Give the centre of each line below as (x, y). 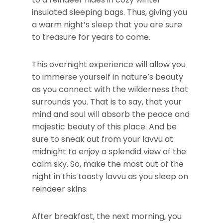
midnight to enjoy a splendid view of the (109, 151)
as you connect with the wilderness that (110, 89)
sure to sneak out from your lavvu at (103, 139)
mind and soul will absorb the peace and (111, 114)
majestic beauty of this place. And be (104, 126)
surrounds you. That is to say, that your (107, 102)
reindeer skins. (60, 189)
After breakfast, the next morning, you (107, 216)
